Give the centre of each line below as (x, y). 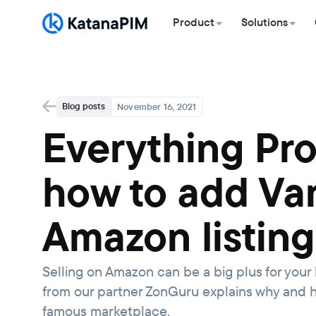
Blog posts (84, 106)
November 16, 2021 (157, 107)
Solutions (265, 22)
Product (194, 22)
